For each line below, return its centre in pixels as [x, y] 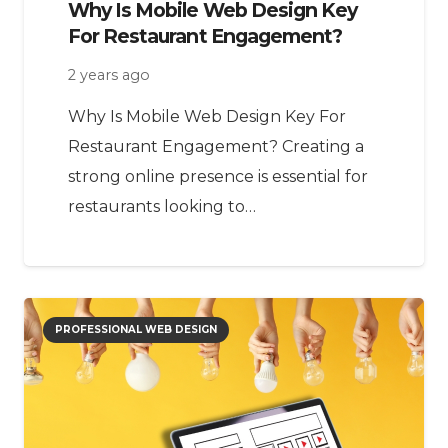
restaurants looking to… [162, 206]
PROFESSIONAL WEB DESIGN [136, 329]
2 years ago [109, 75]
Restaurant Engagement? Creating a [216, 146]
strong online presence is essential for [218, 176]
